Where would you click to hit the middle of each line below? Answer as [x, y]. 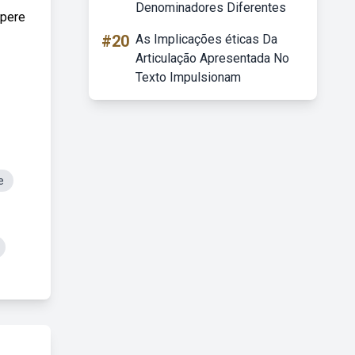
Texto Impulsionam [188, 77]
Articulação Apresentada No [212, 58]
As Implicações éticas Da [206, 39]
